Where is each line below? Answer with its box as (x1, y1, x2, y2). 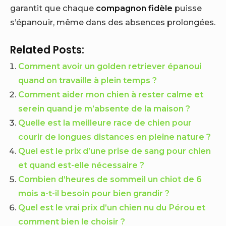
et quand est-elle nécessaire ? (18, 159, 145, 170)
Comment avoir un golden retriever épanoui (18, 61, 202, 71)
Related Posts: (10, 42, 84, 57)
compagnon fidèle (96, 3, 173, 13)
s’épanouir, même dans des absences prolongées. (10, 17, 215, 27)
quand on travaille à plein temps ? (18, 75, 157, 85)
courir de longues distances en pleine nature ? (18, 131, 211, 142)
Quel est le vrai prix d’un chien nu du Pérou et (18, 202, 206, 212)
